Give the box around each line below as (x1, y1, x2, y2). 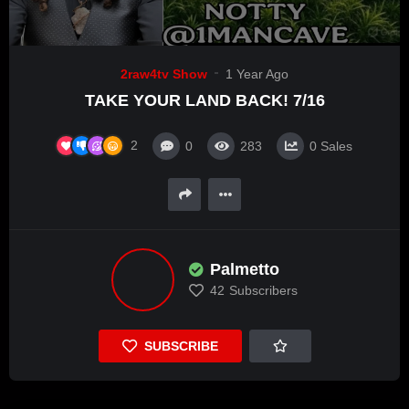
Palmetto (210, 260, 279, 279)
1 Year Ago (225, 67, 288, 82)
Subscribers (229, 283, 298, 299)
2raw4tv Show (121, 67, 207, 82)
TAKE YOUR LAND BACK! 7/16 (84, 91, 325, 110)
